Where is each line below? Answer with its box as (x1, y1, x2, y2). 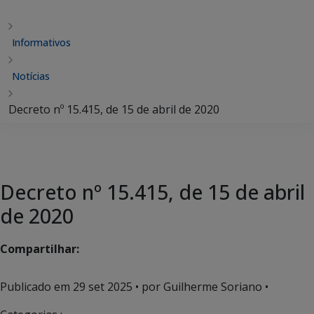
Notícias (12, 69, 50, 83)
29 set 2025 (73, 279, 132, 294)
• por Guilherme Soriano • (132, 279, 268, 294)
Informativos (12, 36, 71, 49)
